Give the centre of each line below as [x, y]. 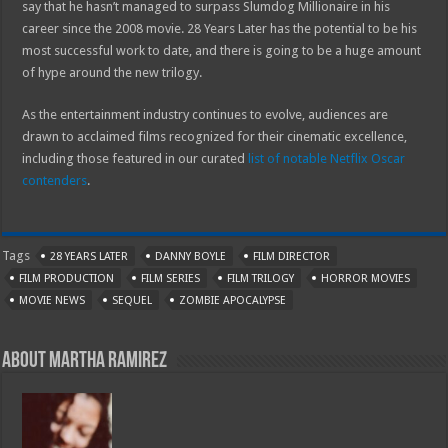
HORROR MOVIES [366, 278]
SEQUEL [132, 300]
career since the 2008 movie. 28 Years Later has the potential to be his [220, 28]
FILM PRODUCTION [67, 278]
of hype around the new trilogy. [112, 72]
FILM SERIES [171, 278]
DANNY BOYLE [191, 256]
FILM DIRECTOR [292, 256]
